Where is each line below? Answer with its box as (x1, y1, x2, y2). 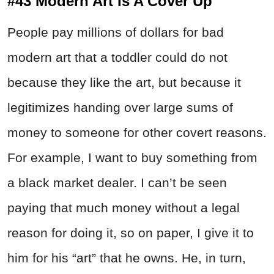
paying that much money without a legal (7, 201, 240, 215)
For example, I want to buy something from (7, 150, 257, 165)
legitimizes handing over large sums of (7, 100, 233, 115)
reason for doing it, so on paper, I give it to (7, 226, 254, 240)
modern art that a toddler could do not (7, 50, 228, 65)
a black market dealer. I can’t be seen (7, 176, 227, 190)
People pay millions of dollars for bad (7, 25, 224, 40)
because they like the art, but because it (7, 75, 241, 90)
